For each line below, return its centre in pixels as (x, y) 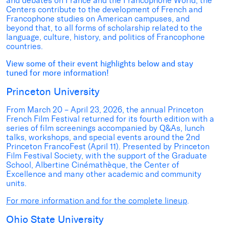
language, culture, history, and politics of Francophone (106, 37)
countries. (25, 46)
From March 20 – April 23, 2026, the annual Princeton (105, 109)
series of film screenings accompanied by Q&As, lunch (105, 128)
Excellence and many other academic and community (104, 174)
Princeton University (53, 91)
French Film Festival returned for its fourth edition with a (110, 119)
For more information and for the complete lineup (97, 200)
